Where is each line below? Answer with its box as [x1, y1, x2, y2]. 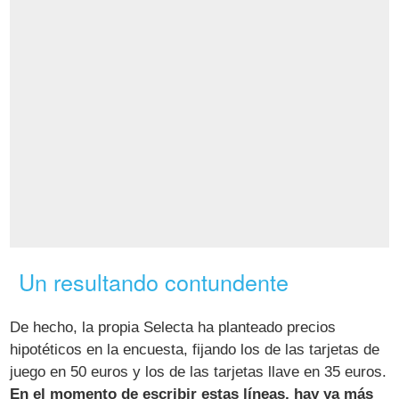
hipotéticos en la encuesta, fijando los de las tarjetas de [10, 341, 380, 359]
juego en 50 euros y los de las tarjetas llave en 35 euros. [10, 363, 387, 381]
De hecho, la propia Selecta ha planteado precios [10, 319, 337, 337]
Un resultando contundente [19, 265, 289, 298]
